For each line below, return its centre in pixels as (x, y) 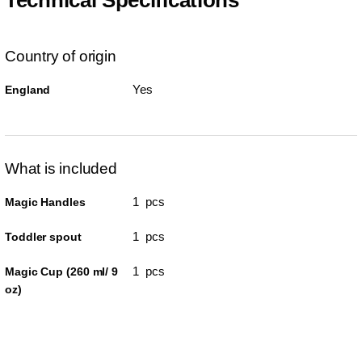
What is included (61, 168)
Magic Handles (45, 202)
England (28, 89)
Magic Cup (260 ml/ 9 (61, 271)
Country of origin (61, 56)
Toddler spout (43, 236)
